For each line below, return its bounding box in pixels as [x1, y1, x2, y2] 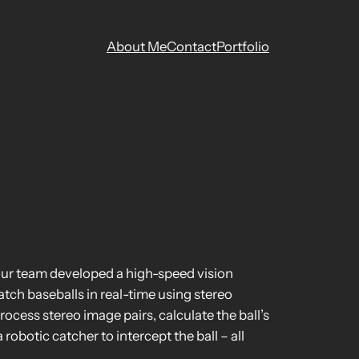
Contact [167, 38, 216, 54]
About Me [107, 38, 167, 54]
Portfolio [216, 38, 269, 54]
